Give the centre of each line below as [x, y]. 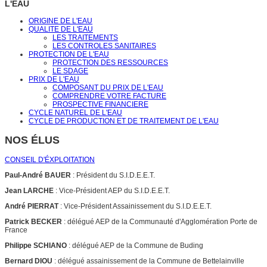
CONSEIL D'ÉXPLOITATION [50, 159]
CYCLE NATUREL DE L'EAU [75, 113]
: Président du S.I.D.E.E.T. [113, 175]
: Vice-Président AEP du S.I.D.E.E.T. [112, 190]
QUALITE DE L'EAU [61, 30]
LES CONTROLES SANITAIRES [104, 46]
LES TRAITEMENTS [85, 38]
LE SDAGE [70, 71]
